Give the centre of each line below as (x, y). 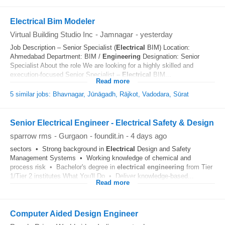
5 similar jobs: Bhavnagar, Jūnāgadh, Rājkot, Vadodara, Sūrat (99, 94)
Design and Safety (163, 149)
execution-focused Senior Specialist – (66, 75)
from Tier (198, 167)
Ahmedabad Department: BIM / (56, 57)
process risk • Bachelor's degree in (64, 167)
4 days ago (149, 136)
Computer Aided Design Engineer (74, 214)
